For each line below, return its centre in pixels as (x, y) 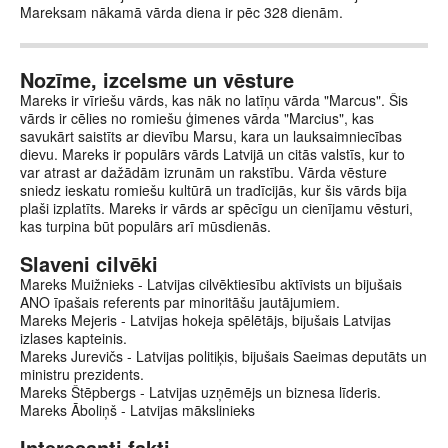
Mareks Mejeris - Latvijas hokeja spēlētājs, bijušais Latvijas (205, 320)
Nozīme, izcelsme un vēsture (157, 79)
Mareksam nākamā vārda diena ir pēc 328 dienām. (181, 12)
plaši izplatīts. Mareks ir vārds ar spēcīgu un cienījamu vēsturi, (216, 208)
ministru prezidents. (82, 374)
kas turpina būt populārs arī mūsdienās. (145, 226)
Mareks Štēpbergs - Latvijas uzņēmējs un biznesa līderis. (200, 392)
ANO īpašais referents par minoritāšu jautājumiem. (180, 302)
